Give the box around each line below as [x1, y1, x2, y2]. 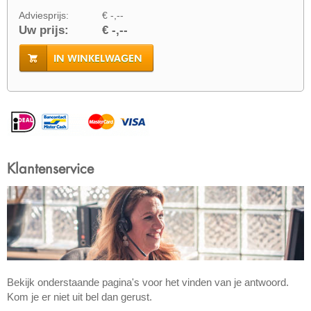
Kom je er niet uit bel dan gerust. [7, 290, 152, 303]
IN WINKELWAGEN [53, 52, 142, 64]
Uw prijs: [19, 23, 69, 37]
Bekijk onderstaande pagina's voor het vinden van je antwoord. [7, 276, 289, 288]
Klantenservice [7, 158, 94, 177]
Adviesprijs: [19, 9, 69, 21]
